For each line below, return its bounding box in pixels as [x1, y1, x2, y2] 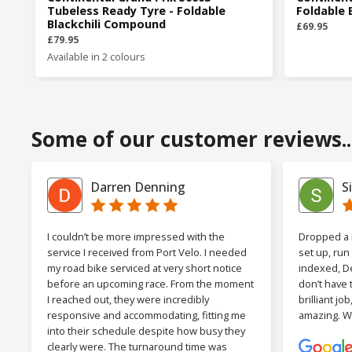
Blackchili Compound [47, 16, 166, 32]
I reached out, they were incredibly [47, 292, 209, 307]
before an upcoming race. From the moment [47, 277, 254, 291]
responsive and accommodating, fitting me [47, 308, 246, 323]
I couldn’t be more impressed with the [47, 229, 225, 244]
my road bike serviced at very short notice [47, 261, 242, 276]
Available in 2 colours [47, 50, 145, 64]
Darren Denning [90, 178, 185, 196]
